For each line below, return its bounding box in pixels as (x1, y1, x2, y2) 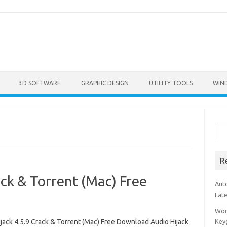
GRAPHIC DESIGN (81, 80, 129, 86)
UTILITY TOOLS (149, 80, 193, 86)
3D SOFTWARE (19, 80, 61, 86)
